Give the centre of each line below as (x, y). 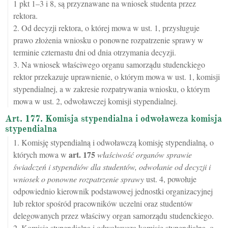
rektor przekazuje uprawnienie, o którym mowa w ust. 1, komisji (117, 77)
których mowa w (41, 155)
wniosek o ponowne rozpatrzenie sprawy (79, 179)
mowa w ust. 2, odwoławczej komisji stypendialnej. (95, 101)
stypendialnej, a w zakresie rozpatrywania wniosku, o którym (111, 89)
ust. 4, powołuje (170, 179)
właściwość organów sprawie (145, 155)
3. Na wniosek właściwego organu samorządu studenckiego (109, 65)
